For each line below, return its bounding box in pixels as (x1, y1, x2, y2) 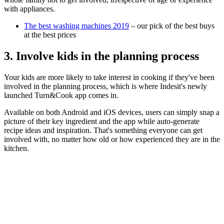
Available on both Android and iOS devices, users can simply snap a (4, 107, 219, 116)
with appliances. (4, 4, 55, 13)
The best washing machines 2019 (24, 21, 129, 30)
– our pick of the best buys (129, 21, 214, 30)
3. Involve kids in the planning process (4, 49, 199, 62)
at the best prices (24, 30, 76, 39)
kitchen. (4, 143, 29, 152)
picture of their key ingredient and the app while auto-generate (4, 116, 199, 125)
